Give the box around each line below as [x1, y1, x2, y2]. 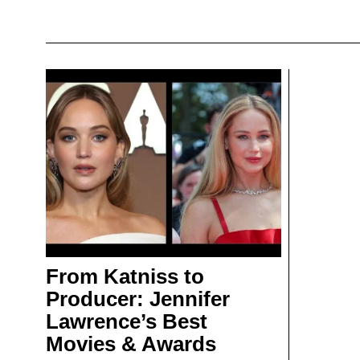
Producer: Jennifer [46, 287, 230, 312]
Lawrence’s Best [46, 309, 207, 334]
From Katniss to [46, 264, 204, 289]
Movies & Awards [46, 332, 216, 357]
